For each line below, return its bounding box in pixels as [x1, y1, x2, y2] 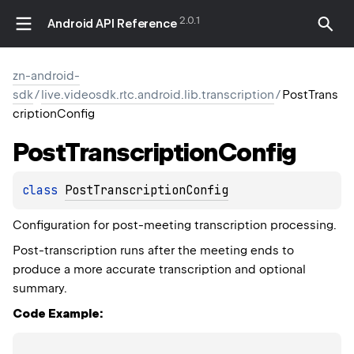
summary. [13, 281, 67, 296]
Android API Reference [47, 17, 177, 31]
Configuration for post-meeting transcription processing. [13, 218, 337, 233]
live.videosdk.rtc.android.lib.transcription [41, 88, 274, 102]
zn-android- [13, 69, 80, 83]
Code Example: [13, 307, 103, 322]
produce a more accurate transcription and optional [13, 262, 306, 277]
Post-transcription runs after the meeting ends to [13, 243, 294, 258]
